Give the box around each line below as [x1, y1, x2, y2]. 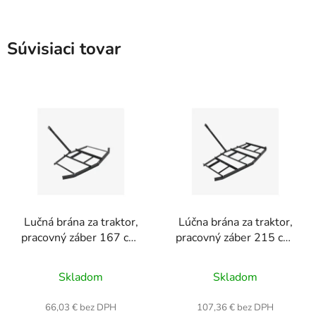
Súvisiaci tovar [7, 37, 121, 61]
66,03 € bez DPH [45, 300, 116, 314]
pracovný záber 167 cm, [20, 229, 141, 245]
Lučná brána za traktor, [23, 214, 138, 230]
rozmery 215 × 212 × [181, 245, 290, 261]
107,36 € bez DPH [197, 300, 274, 314]
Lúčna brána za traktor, [178, 214, 293, 230]
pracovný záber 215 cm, [175, 229, 296, 245]
